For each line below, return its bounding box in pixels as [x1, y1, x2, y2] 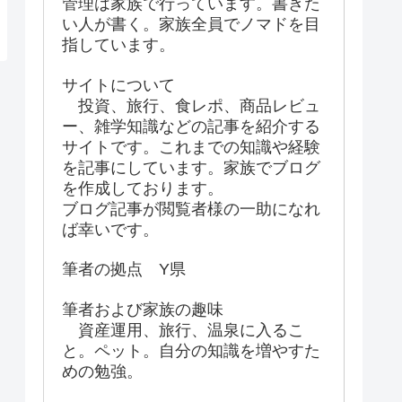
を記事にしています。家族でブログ [62, 158, 320, 177]
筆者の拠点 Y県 [62, 260, 186, 279]
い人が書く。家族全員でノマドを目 [62, 15, 320, 34]
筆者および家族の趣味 [62, 300, 223, 319]
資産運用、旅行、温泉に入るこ [62, 320, 304, 339]
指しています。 [62, 36, 175, 55]
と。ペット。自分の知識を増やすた [62, 341, 320, 360]
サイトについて [62, 75, 175, 94]
